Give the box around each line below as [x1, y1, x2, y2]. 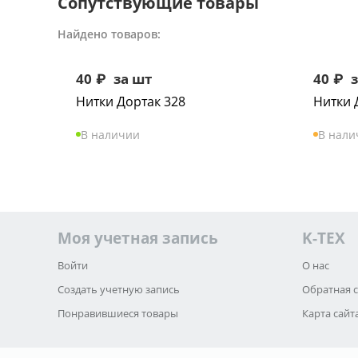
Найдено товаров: [58, 26, 161, 42]
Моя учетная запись [58, 228, 218, 249]
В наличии [81, 126, 140, 142]
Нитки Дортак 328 [76, 93, 185, 110]
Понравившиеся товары [58, 306, 178, 320]
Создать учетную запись [58, 282, 180, 296]
